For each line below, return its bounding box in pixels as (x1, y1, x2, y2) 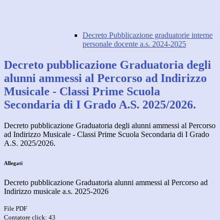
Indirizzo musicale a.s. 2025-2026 (4, 187, 109, 196)
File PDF (4, 205, 27, 213)
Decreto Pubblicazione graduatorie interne (82, 31, 213, 40)
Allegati (4, 160, 23, 166)
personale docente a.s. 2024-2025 (82, 40, 186, 49)
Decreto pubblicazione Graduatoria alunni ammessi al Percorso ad (4, 178, 208, 187)
